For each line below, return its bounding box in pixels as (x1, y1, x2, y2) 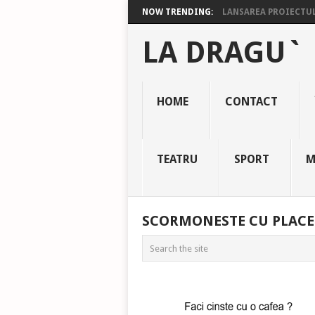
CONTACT (224, 95, 278, 108)
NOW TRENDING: (142, 7, 213, 17)
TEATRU (156, 153, 198, 166)
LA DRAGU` (141, 35, 303, 70)
